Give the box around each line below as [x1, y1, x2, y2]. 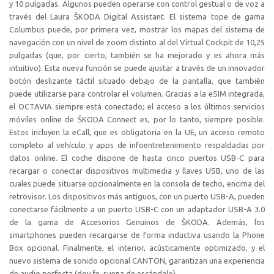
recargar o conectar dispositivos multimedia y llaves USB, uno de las [9, 166, 265, 176]
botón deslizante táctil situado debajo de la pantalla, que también [9, 76, 265, 86]
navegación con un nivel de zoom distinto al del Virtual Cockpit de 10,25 [9, 38, 265, 47]
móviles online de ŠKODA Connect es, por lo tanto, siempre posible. [9, 115, 265, 124]
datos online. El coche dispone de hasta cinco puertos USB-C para [9, 154, 265, 163]
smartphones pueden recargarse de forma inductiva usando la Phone [9, 231, 265, 240]
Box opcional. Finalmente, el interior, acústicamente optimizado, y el [9, 243, 265, 253]
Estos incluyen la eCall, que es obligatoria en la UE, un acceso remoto [9, 128, 265, 137]
